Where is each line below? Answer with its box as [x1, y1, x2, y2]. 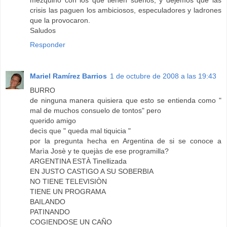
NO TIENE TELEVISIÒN [30, 177, 107, 186]
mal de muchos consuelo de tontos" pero [30, 106, 161, 115]
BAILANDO [30, 198, 65, 206]
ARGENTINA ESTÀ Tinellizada [30, 157, 127, 166]
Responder [30, 41, 65, 49]
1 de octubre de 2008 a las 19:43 [110, 72, 216, 81]
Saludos [30, 26, 56, 35]
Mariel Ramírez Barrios [30, 72, 107, 81]
